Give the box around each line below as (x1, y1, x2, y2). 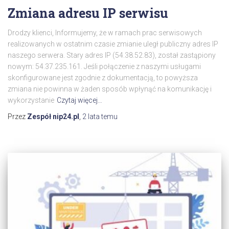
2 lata (82, 112, 100, 121)
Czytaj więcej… (57, 96, 102, 104)
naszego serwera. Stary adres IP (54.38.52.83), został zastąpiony (8, 51, 216, 59)
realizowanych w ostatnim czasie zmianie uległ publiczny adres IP (8, 39, 218, 48)
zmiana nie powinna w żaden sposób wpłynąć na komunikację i (8, 84, 212, 93)
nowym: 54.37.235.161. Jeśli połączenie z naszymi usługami (8, 62, 201, 71)
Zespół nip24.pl (27, 112, 79, 121)
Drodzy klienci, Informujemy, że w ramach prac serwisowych (8, 28, 202, 37)
